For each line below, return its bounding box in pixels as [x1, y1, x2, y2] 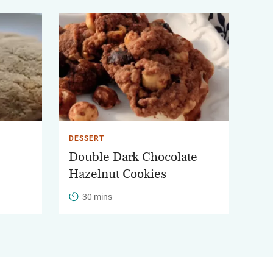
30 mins [82, 191, 112, 202]
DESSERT [69, 133, 104, 143]
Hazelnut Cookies [69, 167, 166, 180]
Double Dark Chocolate [69, 150, 197, 163]
